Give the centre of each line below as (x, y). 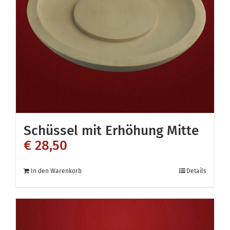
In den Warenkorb (56, 171)
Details (196, 171)
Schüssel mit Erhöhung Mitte (111, 131)
